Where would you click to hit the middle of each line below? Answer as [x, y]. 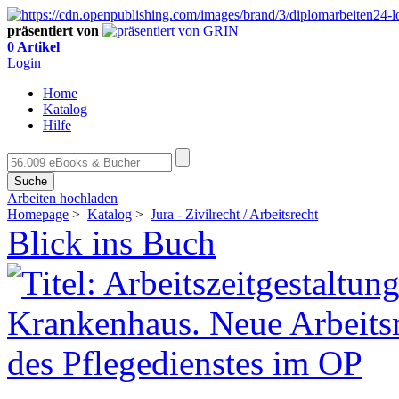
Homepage [38, 214]
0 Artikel [33, 47]
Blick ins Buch [111, 243]
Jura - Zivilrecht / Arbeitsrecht [234, 214]
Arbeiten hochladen [62, 198]
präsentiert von [53, 31]
